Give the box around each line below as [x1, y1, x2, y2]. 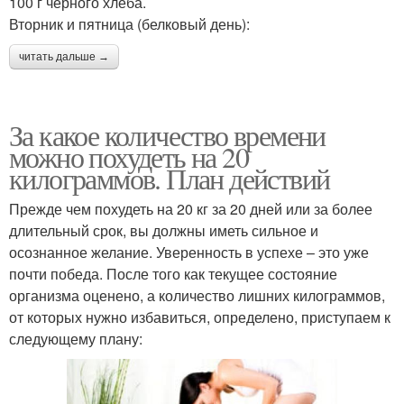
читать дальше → [19, 50, 109, 63]
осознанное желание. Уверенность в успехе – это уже [9, 241, 369, 262]
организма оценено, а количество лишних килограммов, [9, 284, 385, 306]
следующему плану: [9, 327, 142, 349]
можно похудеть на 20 [9, 136, 248, 176]
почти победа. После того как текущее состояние [9, 262, 337, 284]
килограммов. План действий [9, 158, 330, 197]
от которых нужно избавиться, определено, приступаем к [9, 306, 390, 327]
